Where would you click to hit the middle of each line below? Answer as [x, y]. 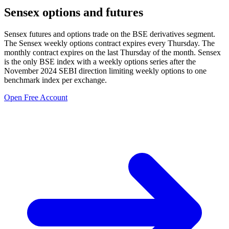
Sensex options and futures [74, 12]
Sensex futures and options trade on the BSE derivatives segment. [110, 34]
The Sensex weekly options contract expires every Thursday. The [109, 43]
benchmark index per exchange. [55, 80]
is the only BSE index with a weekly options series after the [100, 61]
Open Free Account [36, 97]
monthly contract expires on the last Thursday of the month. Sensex [112, 52]
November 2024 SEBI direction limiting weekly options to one [105, 71]
